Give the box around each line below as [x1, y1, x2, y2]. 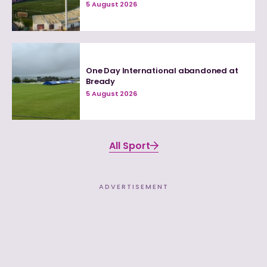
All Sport [108, 139, 150, 153]
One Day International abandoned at [86, 64, 238, 76]
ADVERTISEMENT [98, 182, 169, 192]
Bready [86, 75, 116, 87]
